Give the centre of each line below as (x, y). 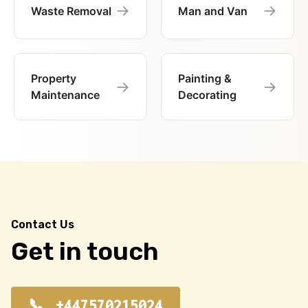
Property (54, 79)
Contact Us (43, 225)
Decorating (207, 95)
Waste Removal (71, 11)
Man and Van (213, 11)
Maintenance (65, 95)
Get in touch (85, 252)
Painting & (205, 79)
